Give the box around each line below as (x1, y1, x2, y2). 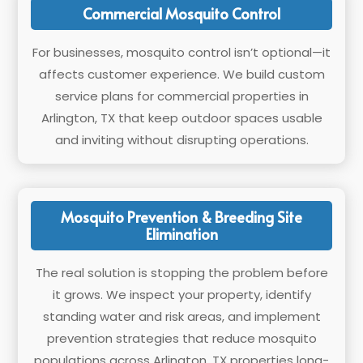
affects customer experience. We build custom (38, 66, 325, 83)
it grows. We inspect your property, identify (52, 286, 311, 303)
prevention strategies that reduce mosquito (46, 330, 317, 347)
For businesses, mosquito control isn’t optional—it (32, 44, 331, 61)
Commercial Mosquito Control (83, 3, 280, 23)
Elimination (145, 224, 218, 244)
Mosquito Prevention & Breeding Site (61, 207, 302, 227)
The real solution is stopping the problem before (35, 264, 328, 281)
